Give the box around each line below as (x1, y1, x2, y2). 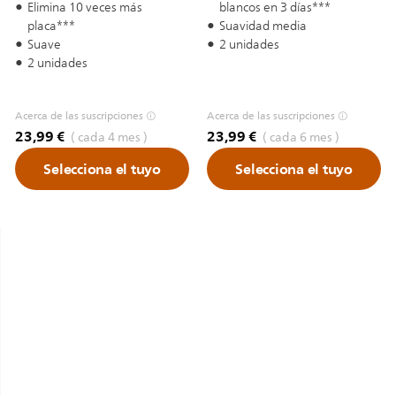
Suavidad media (219, 16, 307, 36)
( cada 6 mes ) (260, 127, 340, 148)
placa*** (27, 16, 75, 36)
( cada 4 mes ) (68, 127, 148, 148)
